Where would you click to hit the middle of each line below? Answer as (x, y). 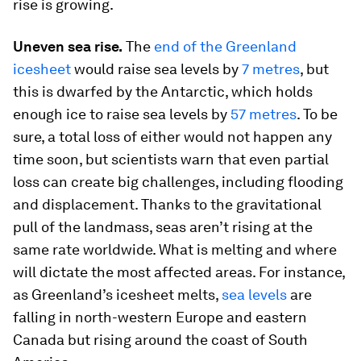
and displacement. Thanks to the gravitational (167, 204)
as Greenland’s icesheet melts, (117, 295)
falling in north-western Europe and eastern (160, 317)
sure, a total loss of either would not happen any (172, 137)
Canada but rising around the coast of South (160, 340)
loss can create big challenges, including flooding (178, 182)
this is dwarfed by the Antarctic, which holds (163, 91)
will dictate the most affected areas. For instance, (179, 272)
